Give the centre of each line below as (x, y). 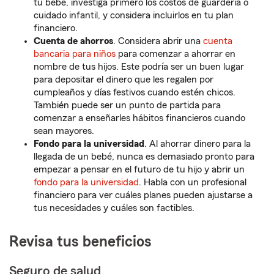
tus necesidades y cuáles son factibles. (114, 208)
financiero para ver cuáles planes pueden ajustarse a (143, 195)
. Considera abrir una (158, 41)
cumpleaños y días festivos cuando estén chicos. (135, 93)
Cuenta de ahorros (73, 41)
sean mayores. (64, 131)
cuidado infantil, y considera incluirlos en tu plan (134, 16)
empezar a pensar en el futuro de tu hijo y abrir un (139, 170)
